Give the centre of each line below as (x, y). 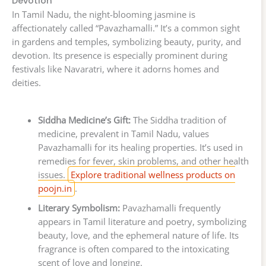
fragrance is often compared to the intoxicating (133, 248)
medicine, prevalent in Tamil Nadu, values (123, 133)
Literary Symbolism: (79, 208)
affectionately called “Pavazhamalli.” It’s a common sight (126, 28)
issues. (53, 174)
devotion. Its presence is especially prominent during (120, 55)
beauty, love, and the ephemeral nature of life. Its (138, 235)
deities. (26, 82)
